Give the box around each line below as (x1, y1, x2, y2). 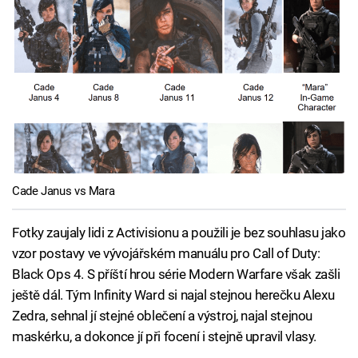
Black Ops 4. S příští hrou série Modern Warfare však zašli (12, 266, 340, 282)
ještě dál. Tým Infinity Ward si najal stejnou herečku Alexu (12, 287, 335, 303)
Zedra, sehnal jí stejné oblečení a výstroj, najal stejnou (12, 308, 312, 324)
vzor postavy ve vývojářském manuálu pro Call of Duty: (12, 245, 320, 261)
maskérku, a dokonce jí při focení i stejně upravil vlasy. (12, 328, 316, 344)
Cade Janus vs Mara (12, 183, 115, 198)
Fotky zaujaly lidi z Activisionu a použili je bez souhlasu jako (12, 225, 346, 241)
